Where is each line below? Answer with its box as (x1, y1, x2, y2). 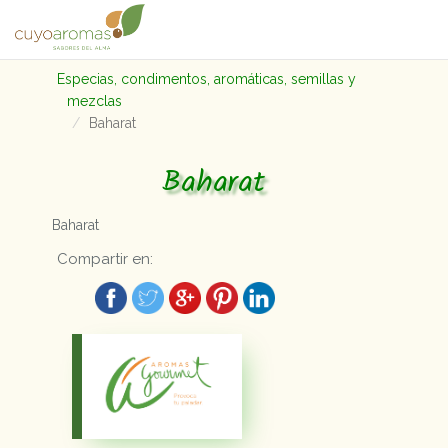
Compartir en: (57, 250, 154, 268)
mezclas (67, 93, 123, 109)
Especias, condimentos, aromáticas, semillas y (57, 71, 357, 87)
